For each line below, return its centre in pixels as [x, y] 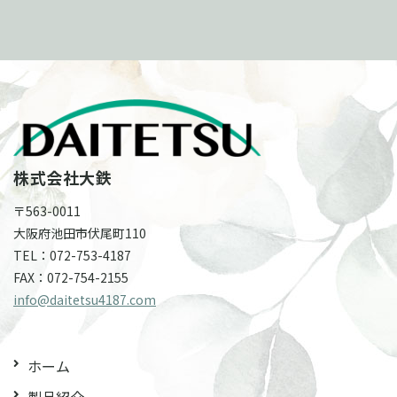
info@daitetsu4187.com [85, 299]
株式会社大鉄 [62, 177]
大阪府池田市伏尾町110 [80, 233]
